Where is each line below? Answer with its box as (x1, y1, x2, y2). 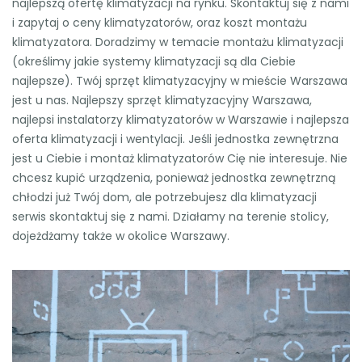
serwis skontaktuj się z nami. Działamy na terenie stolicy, (12, 208, 329, 225)
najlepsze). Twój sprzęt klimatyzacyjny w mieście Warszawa (12, 73, 347, 90)
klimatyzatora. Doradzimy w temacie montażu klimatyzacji (12, 34, 343, 51)
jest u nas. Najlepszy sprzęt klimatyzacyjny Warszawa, (12, 92, 312, 109)
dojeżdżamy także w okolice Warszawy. (12, 228, 229, 245)
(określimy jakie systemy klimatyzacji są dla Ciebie (12, 53, 296, 70)
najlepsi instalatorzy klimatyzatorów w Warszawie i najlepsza (12, 112, 349, 128)
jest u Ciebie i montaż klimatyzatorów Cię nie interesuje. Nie (12, 150, 347, 167)
